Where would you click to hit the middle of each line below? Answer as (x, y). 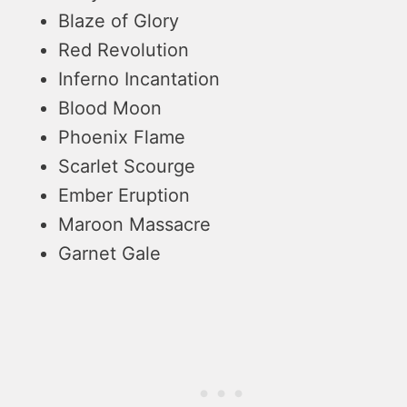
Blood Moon (110, 108)
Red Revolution (124, 50)
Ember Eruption (124, 195)
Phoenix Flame (122, 137)
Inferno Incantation (139, 79)
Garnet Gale (109, 253)
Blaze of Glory (119, 20)
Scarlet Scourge (127, 166)
